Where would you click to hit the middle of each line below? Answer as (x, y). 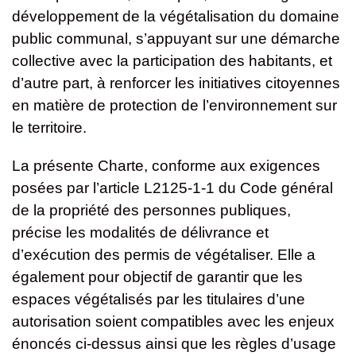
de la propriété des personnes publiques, (151, 211)
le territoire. (49, 128)
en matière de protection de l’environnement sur (174, 106)
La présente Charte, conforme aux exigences (166, 166)
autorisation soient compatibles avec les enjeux (173, 322)
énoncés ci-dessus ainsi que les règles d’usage (174, 344)
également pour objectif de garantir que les (157, 277)
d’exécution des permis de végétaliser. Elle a (164, 255)
